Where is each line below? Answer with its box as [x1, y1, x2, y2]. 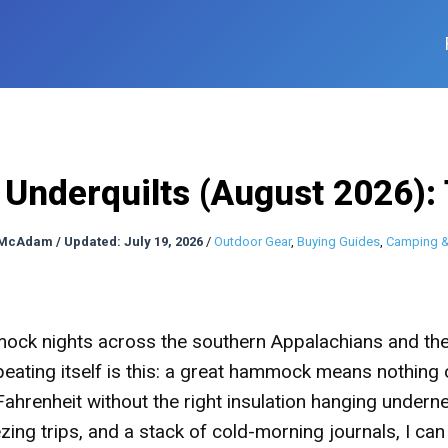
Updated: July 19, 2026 [64, 234, 203, 249]
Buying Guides [297, 234, 380, 249]
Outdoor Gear [214, 234, 291, 249]
